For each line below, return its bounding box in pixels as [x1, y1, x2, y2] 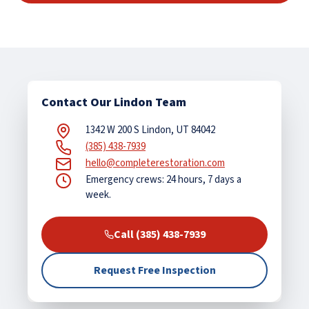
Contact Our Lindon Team [41, 93, 186, 111]
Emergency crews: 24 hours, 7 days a [85, 172, 241, 187]
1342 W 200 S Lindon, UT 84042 [86, 122, 215, 137]
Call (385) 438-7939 [113, 226, 206, 242]
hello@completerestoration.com [86, 155, 225, 170]
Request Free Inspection [93, 262, 216, 278]
